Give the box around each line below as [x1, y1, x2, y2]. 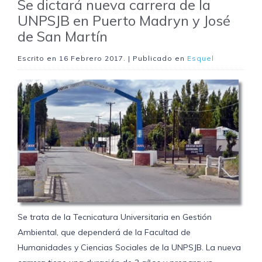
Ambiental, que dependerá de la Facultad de [18, 227, 191, 238]
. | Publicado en [123, 54, 187, 63]
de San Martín [18, 27, 108, 46]
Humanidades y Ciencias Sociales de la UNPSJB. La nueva [18, 242, 241, 253]
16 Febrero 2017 [59, 54, 123, 63]
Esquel [187, 54, 214, 63]
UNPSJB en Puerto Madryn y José [18, 12, 230, 30]
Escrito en [18, 54, 59, 63]
